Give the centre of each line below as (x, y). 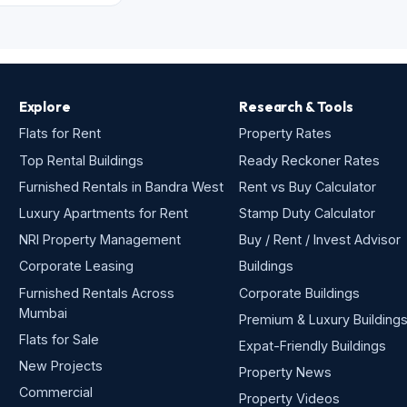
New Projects (60, 365)
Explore (45, 106)
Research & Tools (296, 106)
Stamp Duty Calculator (308, 213)
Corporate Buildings (300, 293)
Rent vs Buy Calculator (308, 186)
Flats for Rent (60, 134)
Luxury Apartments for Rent (103, 213)
